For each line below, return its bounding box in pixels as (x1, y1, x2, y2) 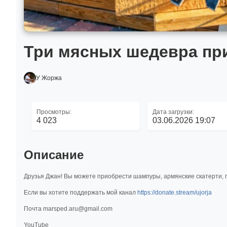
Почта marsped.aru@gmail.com (24, 205, 112, 212)
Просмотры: (36, 108, 71, 116)
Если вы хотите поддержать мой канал (24, 188, 137, 196)
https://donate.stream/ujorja (137, 188, 212, 196)
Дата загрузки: (152, 108, 194, 116)
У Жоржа (36, 74, 62, 82)
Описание (24, 148, 84, 162)
